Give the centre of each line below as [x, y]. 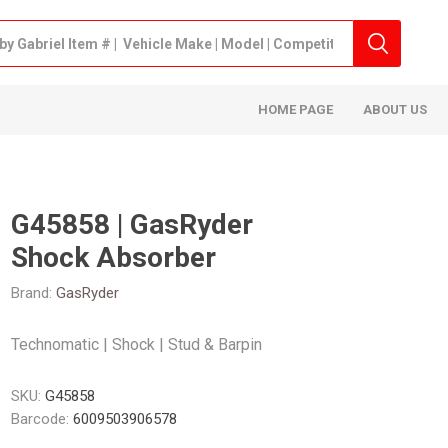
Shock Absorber [114, 257]
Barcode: [40, 419]
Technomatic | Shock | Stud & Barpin [137, 344]
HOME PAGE [296, 109]
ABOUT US [395, 109]
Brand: [32, 293]
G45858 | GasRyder [132, 224]
